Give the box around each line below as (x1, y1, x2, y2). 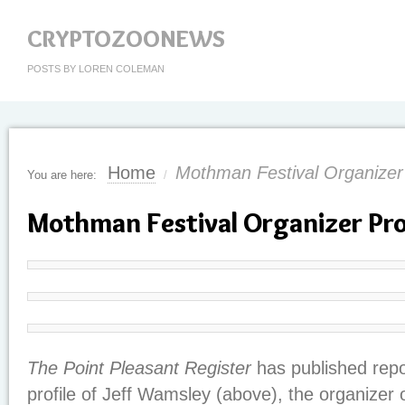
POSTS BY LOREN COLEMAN (27, 63, 165, 74)
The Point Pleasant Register (27, 358, 251, 378)
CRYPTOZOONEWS (27, 24, 225, 53)
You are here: (27, 168, 97, 182)
